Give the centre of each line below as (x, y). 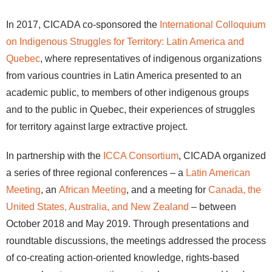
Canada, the (235, 190)
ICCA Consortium (141, 156)
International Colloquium (212, 25)
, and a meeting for (167, 190)
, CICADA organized (222, 156)
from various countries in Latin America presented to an (124, 76)
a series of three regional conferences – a (96, 173)
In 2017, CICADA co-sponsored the (83, 25)
